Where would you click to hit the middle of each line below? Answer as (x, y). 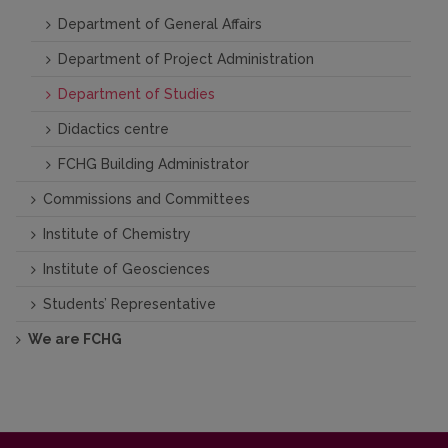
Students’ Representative (129, 304)
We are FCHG (75, 339)
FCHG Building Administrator (153, 164)
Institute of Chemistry (117, 234)
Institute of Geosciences (126, 269)
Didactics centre (113, 129)
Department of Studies (136, 94)
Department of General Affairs (160, 24)
